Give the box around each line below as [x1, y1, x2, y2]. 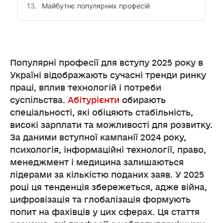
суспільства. [10, 95, 68, 106]
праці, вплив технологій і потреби [10, 83, 161, 94]
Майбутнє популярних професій [42, 1, 150, 10]
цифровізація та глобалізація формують [10, 195, 191, 206]
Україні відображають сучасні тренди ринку [10, 70, 206, 81]
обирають [119, 95, 166, 106]
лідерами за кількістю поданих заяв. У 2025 [10, 170, 204, 181]
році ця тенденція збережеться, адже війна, [10, 182, 207, 193]
